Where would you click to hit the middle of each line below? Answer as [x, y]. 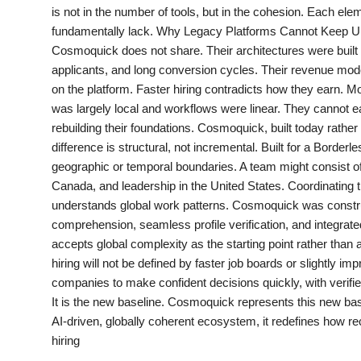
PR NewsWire [52, 53]
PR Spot [37, 14]
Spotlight [40, 93]
